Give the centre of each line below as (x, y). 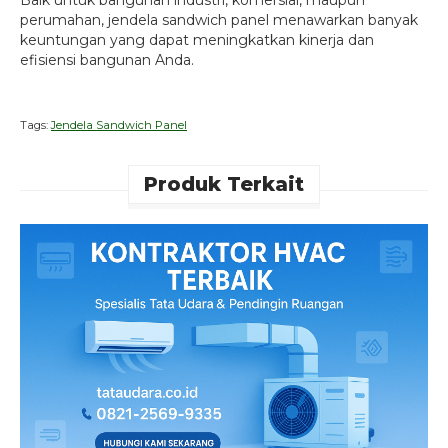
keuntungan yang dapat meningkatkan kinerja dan (197, 40)
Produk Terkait (224, 183)
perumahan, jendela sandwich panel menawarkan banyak (219, 20)
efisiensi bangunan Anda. (107, 60)
